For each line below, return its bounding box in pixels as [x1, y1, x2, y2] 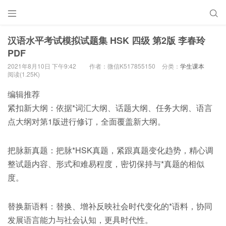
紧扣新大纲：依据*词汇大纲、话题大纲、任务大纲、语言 [8, 101, 212, 114]
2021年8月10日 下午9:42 [8, 62, 76, 70]
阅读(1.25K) [8, 70, 40, 78]
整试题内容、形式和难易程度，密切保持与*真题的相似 [8, 157, 204, 169]
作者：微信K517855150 [89, 62, 155, 70]
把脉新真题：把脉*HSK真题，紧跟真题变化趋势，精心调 [8, 144, 213, 156]
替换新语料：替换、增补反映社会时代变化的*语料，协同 [8, 200, 212, 212]
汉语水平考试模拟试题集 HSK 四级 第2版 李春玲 [8, 34, 205, 47]
